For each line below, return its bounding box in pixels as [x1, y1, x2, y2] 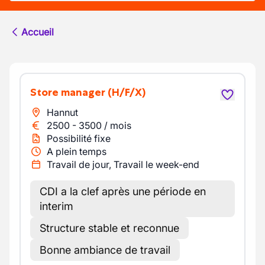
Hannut [47, 106, 78, 118]
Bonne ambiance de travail [40, 244, 170, 256]
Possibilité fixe [47, 132, 111, 144]
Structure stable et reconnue [40, 222, 179, 234]
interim [40, 200, 73, 212]
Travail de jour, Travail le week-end [47, 159, 199, 170]
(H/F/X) [108, 86, 146, 99]
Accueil [21, 26, 54, 38]
